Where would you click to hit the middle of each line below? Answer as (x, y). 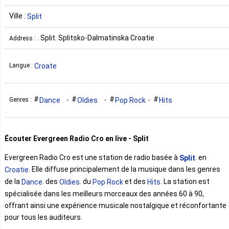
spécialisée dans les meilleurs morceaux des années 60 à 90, (104, 193)
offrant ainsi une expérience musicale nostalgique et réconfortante (116, 205)
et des (135, 182)
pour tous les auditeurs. (43, 217)
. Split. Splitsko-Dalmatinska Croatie (96, 38)
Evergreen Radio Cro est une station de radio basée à (92, 157)
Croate (45, 66)
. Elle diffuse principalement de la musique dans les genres (124, 169)
